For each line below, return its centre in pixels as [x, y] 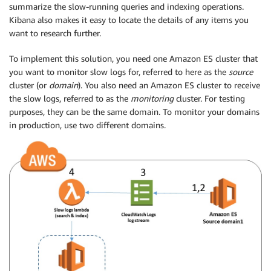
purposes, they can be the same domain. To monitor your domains [134, 111]
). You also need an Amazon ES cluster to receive [169, 85]
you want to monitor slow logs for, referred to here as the [119, 71]
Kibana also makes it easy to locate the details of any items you [129, 19]
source [241, 71]
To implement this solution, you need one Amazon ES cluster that [133, 58]
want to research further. [55, 33]
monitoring [152, 98]
